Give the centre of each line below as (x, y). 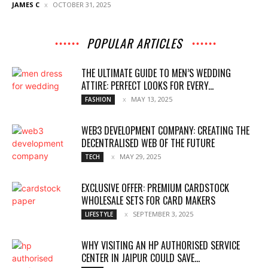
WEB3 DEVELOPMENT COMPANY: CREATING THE (165, 131)
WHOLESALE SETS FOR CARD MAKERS (148, 201)
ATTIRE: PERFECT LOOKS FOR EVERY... (147, 86)
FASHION (98, 100)
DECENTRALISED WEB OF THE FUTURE (148, 143)
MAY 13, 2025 (152, 99)
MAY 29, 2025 (140, 157)
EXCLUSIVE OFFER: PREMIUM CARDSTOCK (155, 188)
